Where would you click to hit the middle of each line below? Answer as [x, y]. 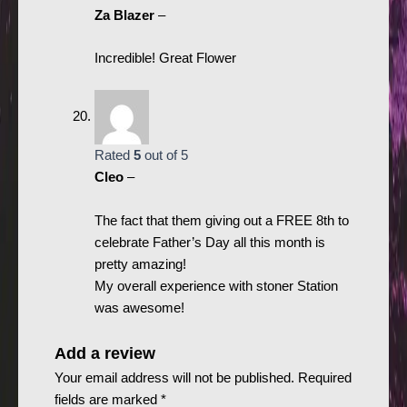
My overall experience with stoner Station [216, 286]
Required [325, 377]
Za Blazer [126, 15]
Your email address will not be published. [174, 377]
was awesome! [139, 308]
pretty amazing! [140, 264]
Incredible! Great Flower [165, 58]
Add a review [105, 352]
